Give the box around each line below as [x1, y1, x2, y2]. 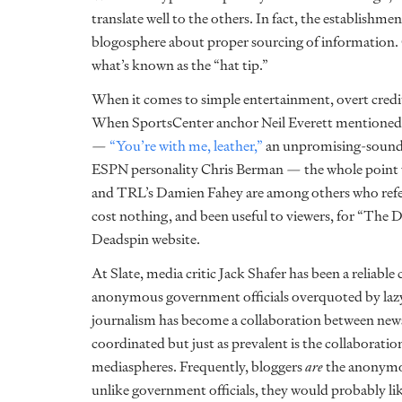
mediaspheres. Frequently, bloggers [92, 355, 305, 378]
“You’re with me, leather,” [109, 135, 263, 157]
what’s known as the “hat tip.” [92, 54, 268, 76]
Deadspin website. [92, 228, 200, 250]
